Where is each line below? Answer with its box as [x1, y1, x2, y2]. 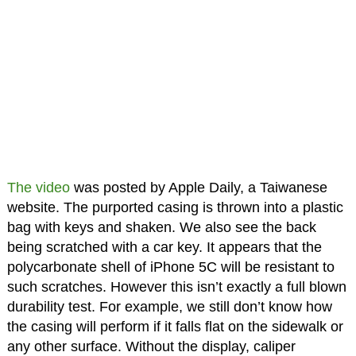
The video [6, 179, 70, 195]
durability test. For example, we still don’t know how [6, 298, 332, 315]
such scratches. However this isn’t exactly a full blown [6, 278, 346, 295]
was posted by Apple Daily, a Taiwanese [69, 179, 327, 195]
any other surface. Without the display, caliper [6, 338, 296, 354]
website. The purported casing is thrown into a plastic [6, 199, 343, 215]
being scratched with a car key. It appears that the [6, 238, 322, 255]
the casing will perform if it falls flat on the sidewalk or [6, 318, 343, 335]
